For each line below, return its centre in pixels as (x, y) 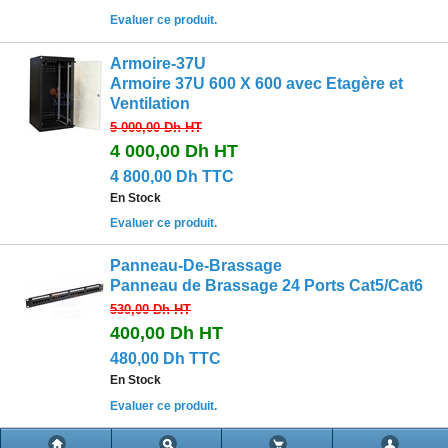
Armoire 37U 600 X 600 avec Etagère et (256, 83)
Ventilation (150, 103)
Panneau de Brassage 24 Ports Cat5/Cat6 (266, 286)
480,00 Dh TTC (165, 359)
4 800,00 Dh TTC (172, 176)
